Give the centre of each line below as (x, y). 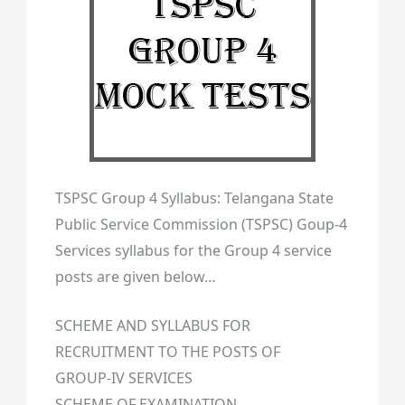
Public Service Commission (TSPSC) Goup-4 (201, 224)
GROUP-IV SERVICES (123, 378)
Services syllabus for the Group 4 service (193, 250)
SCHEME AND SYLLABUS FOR (152, 326)
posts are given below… (135, 276)
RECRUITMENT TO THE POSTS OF (167, 352)
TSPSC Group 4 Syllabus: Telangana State (194, 198)
